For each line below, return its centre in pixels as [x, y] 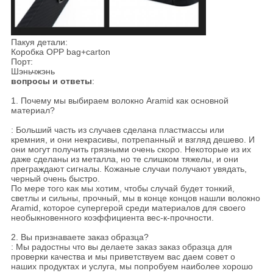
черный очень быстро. [55, 178]
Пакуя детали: [39, 42]
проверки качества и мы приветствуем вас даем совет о [123, 256]
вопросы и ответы [51, 81]
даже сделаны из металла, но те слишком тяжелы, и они [124, 159]
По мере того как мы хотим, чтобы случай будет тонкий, [122, 188]
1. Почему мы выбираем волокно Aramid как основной [119, 100]
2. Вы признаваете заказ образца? [80, 237]
